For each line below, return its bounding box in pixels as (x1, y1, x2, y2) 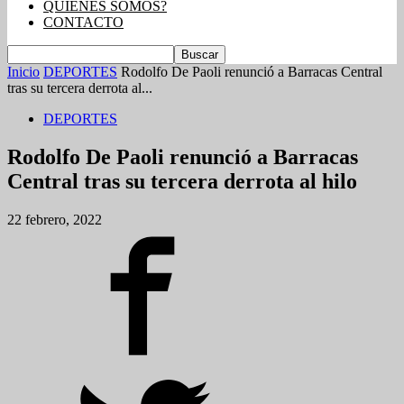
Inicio (7, 64, 40, 79)
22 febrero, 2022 (7, 211, 102, 227)
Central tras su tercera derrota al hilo (7, 169, 357, 193)
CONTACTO (43, 14, 124, 30)
